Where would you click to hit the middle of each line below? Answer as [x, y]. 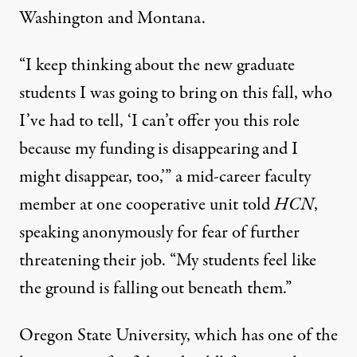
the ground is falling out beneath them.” [155, 288]
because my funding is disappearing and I [159, 149]
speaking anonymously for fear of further [159, 232]
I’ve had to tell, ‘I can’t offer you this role [159, 121]
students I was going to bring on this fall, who [176, 93]
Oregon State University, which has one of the [178, 335]
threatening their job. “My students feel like [168, 260]
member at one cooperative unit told [147, 204]
